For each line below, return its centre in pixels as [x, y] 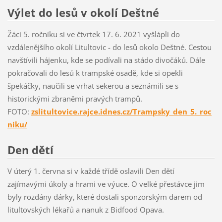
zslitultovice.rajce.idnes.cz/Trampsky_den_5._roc [121, 111]
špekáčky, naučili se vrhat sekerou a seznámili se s [93, 85]
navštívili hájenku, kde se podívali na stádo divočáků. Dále [106, 60]
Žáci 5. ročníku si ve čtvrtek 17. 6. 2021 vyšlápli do [93, 34]
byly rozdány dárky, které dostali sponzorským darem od [105, 197]
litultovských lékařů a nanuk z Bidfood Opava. [86, 210]
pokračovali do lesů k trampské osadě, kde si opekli [95, 73]
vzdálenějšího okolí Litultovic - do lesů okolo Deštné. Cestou [109, 47]
